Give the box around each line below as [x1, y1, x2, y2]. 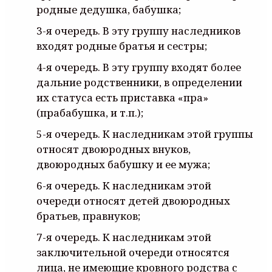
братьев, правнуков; [36, 208, 140, 223]
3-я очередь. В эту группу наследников [36, 23, 240, 38]
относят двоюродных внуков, [36, 141, 191, 156]
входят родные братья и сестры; [36, 38, 207, 53]
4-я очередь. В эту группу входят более [36, 59, 241, 74]
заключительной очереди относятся [36, 245, 229, 259]
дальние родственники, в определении [36, 75, 242, 89]
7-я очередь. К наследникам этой [36, 229, 211, 244]
